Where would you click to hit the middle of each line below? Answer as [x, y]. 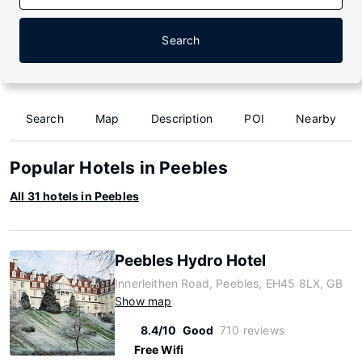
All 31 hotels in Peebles [75, 196]
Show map [143, 301]
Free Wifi [159, 349]
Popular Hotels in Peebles [119, 168]
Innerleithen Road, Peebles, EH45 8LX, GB [229, 283]
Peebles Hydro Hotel [190, 261]
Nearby [316, 118]
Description [182, 118]
